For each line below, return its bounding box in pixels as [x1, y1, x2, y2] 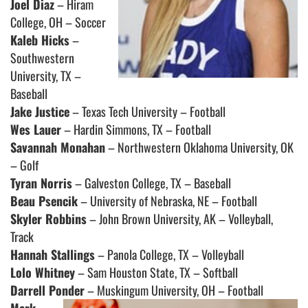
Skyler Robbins [10, 210, 87, 228]
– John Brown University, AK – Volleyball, [87, 210, 273, 228]
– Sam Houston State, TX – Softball [75, 263, 238, 282]
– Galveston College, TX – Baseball [72, 174, 231, 192]
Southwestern [10, 49, 74, 67]
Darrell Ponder [10, 281, 85, 300]
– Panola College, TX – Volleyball [95, 245, 244, 264]
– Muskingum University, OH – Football [85, 281, 263, 300]
